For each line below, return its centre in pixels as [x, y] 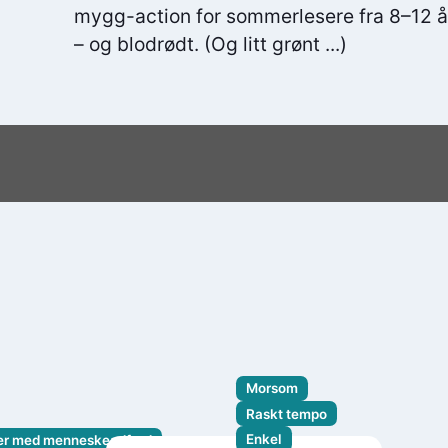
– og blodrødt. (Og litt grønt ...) [211, 43]
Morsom [272, 388]
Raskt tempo [287, 413]
